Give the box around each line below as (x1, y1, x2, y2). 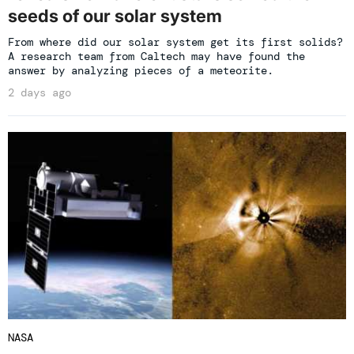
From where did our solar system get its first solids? (8, 34, 343, 49)
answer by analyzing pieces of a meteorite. (8, 62, 273, 77)
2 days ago (8, 85, 71, 100)
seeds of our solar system (8, 5, 222, 26)
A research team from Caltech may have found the (8, 48, 305, 63)
